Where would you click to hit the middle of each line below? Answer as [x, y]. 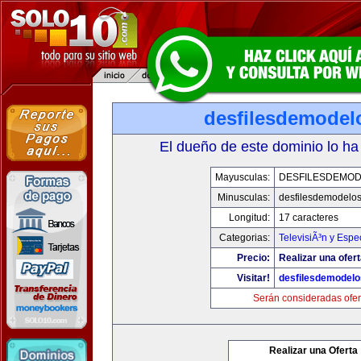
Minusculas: [243, 197]
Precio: [253, 258]
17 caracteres [308, 218]
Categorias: [244, 238]
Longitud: [249, 218]
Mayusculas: [242, 177]
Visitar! [253, 278]
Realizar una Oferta [313, 351]
